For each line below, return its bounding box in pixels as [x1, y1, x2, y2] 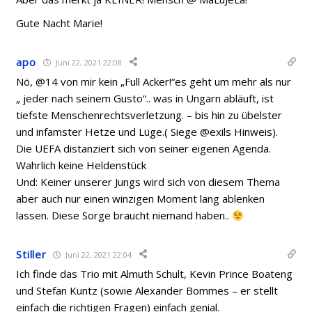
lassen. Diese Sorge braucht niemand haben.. [16, 208, 233, 222]
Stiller [16, 247, 47, 261]
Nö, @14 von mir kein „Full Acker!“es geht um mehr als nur [16, 75, 292, 88]
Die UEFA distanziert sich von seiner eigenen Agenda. [16, 141, 272, 155]
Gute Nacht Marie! [16, 16, 103, 30]
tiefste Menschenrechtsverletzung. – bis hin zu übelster [16, 108, 283, 122]
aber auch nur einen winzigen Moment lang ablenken [16, 192, 265, 205]
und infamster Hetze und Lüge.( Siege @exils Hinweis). [16, 125, 279, 139]
